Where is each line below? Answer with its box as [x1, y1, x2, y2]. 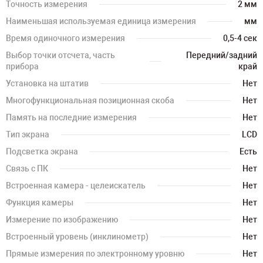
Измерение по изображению [6, 215, 118, 224]
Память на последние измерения [6, 113, 137, 122]
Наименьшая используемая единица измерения [6, 16, 196, 26]
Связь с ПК [6, 164, 48, 173]
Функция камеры [6, 198, 73, 207]
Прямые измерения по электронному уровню [6, 249, 184, 258]
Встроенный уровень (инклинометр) [6, 232, 149, 241]
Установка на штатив [6, 79, 89, 88]
